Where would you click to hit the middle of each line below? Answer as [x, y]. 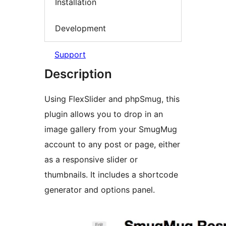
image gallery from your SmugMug [111, 129]
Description [78, 74]
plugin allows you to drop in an [104, 114]
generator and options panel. [100, 190]
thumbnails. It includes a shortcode [67, 175]
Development [80, 28]
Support [70, 55]
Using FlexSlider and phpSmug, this [112, 99]
